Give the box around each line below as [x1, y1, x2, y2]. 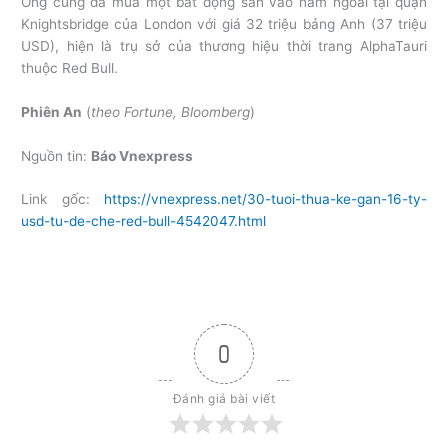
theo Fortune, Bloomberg [91, 103, 251, 120]
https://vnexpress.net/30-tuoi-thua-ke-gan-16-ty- [103, 191, 427, 208]
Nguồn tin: [21, 147, 92, 164]
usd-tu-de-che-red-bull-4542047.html [21, 213, 267, 230]
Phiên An [21, 103, 83, 120]
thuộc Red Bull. [21, 59, 119, 76]
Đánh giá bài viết [172, 390, 276, 406]
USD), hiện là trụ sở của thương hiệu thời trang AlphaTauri [21, 37, 427, 54]
